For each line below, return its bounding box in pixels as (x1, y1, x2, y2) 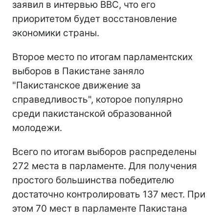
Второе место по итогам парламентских (12, 51, 193, 63)
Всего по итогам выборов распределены (12, 146, 197, 157)
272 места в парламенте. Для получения (12, 160, 197, 172)
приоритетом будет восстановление (12, 13, 177, 24)
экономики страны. (12, 27, 99, 39)
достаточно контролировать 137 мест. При (12, 188, 205, 200)
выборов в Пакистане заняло (12, 65, 144, 77)
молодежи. (12, 122, 62, 133)
